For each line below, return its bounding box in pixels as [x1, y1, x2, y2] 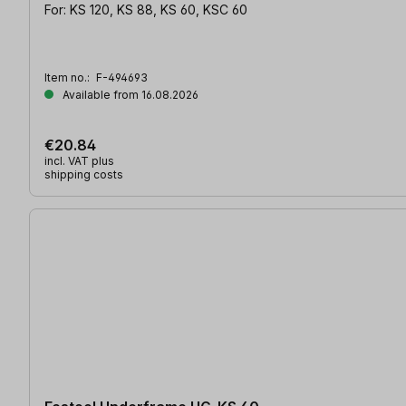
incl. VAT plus [44, 153, 114, 168]
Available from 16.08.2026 [60, 87, 198, 101]
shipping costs [44, 167, 123, 181]
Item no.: [44, 70, 92, 84]
